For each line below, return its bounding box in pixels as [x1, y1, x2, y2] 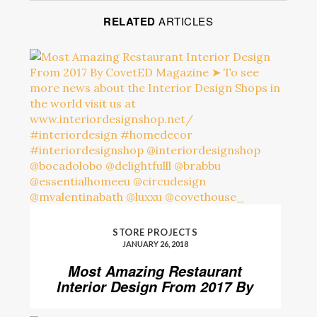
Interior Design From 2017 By [57, 277, 254, 297]
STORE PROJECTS [113, 226, 198, 238]
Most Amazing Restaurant [68, 261, 243, 282]
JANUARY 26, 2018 [122, 239, 188, 249]
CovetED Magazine [92, 292, 219, 313]
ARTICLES [155, 13, 214, 29]
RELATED [103, 13, 156, 30]
